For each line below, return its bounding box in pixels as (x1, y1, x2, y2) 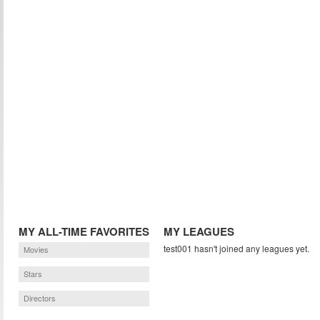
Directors (23, 292, 56, 304)
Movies (23, 244, 49, 255)
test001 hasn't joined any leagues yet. (163, 242, 309, 254)
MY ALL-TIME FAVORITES (18, 224, 149, 239)
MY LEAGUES (163, 224, 234, 239)
